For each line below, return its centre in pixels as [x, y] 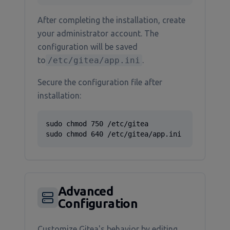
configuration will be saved [88, 47]
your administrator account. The [98, 33]
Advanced [86, 191]
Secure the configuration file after [100, 82]
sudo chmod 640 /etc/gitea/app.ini [113, 134]
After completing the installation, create [111, 20]
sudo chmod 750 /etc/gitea [97, 124]
